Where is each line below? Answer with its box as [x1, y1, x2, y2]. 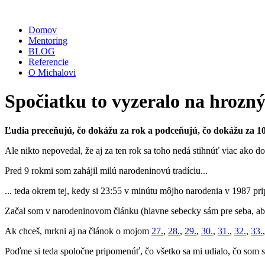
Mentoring [28, 35, 67, 46]
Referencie [28, 57, 69, 67]
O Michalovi [28, 67, 76, 77]
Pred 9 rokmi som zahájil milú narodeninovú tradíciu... [5, 165, 208, 176]
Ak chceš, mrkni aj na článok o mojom [5, 225, 151, 236]
